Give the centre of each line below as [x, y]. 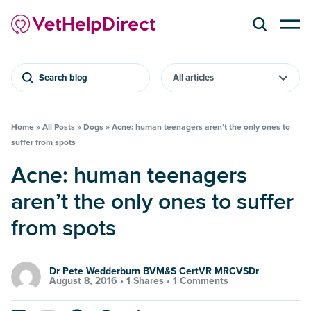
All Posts [59, 127]
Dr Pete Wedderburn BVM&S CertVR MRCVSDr [154, 271]
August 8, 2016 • [88, 281]
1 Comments [201, 281]
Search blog [63, 77]
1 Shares [145, 281]
